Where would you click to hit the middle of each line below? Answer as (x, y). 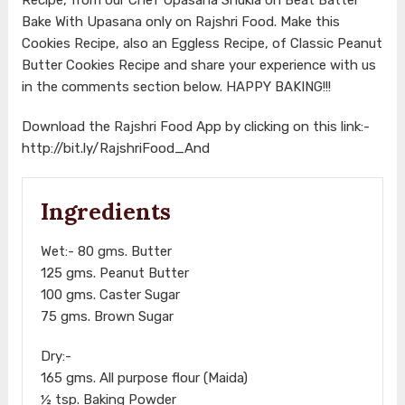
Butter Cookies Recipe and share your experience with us (198, 65)
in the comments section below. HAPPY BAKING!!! (176, 86)
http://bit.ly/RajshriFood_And (115, 148)
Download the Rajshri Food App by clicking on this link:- (195, 126)
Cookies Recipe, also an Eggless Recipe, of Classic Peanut (202, 43)
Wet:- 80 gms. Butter (106, 251)
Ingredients (105, 211)
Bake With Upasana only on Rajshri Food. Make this (180, 21)
